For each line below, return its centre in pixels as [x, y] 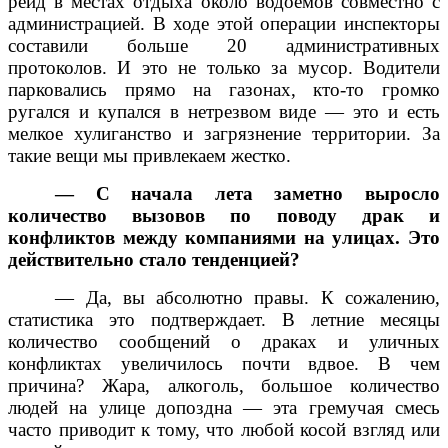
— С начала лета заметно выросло [247, 193]
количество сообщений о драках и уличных [224, 341]
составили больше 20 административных [224, 45]
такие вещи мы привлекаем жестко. [149, 155]
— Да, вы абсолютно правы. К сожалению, [247, 297]
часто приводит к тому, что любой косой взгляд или [224, 429]
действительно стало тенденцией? [154, 259]
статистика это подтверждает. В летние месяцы [224, 319]
